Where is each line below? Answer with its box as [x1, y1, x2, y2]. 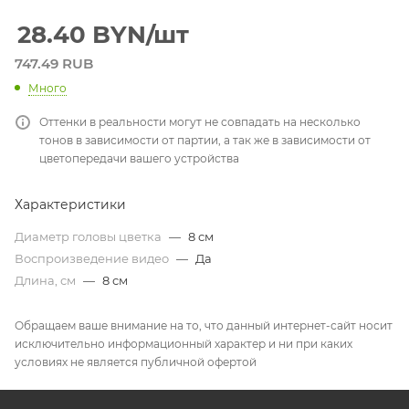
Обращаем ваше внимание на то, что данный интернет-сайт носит [15, 319, 393, 333]
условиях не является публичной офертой [15, 355, 257, 370]
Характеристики [15, 196, 126, 214]
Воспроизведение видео [15, 251, 172, 267]
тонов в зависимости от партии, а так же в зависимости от [39, 133, 371, 148]
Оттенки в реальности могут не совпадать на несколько [39, 115, 361, 130]
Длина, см [15, 273, 79, 288]
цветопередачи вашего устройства [39, 152, 239, 166]
